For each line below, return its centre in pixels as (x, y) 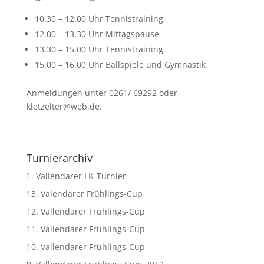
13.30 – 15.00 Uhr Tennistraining (99, 49)
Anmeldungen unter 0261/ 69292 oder (102, 93)
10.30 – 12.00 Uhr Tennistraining (99, 19)
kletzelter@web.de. (64, 106)
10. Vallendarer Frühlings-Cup (85, 247)
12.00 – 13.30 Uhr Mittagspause (97, 34)
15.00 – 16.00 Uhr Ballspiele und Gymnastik (120, 65)
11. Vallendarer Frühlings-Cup (85, 229)
